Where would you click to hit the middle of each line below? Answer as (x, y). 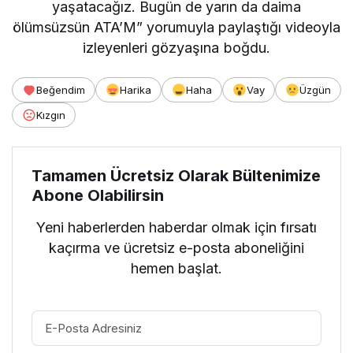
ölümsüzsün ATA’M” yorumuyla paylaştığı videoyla (176, 27)
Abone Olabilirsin (98, 195)
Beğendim (61, 89)
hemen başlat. (176, 268)
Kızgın (51, 115)
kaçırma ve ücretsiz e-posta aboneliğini (176, 247)
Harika (136, 89)
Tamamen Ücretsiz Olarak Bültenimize (176, 175)
